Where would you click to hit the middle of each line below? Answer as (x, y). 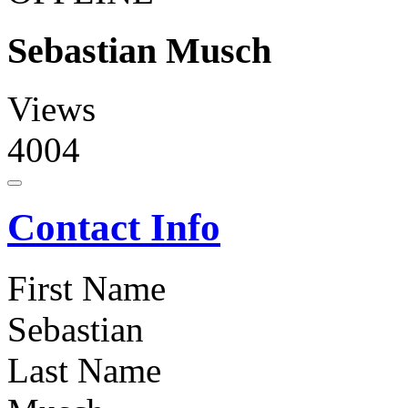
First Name (87, 289)
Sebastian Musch (139, 50)
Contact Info (114, 228)
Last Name (84, 371)
